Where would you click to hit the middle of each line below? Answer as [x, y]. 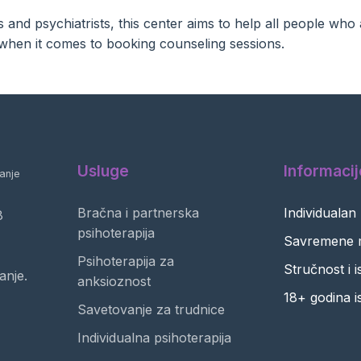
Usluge [103, 171]
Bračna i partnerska [138, 213]
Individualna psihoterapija [154, 338]
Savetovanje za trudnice [151, 309]
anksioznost [114, 281]
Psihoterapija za [126, 261]
